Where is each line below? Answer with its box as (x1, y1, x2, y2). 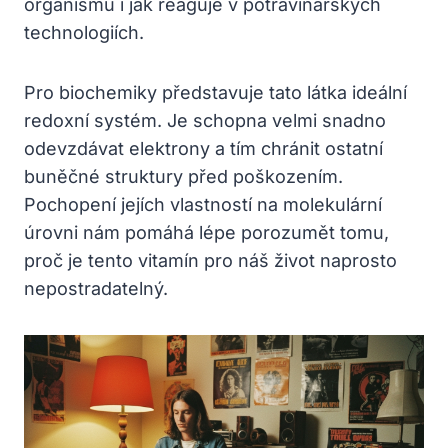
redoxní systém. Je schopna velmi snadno (24, 109, 386, 131)
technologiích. (24, 21, 144, 43)
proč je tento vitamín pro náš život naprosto (24, 249, 397, 271)
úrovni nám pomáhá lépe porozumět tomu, (24, 221, 389, 243)
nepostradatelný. (24, 277, 168, 299)
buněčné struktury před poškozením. (24, 165, 343, 187)
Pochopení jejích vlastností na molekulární (24, 193, 382, 215)
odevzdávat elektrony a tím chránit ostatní (24, 137, 383, 159)
